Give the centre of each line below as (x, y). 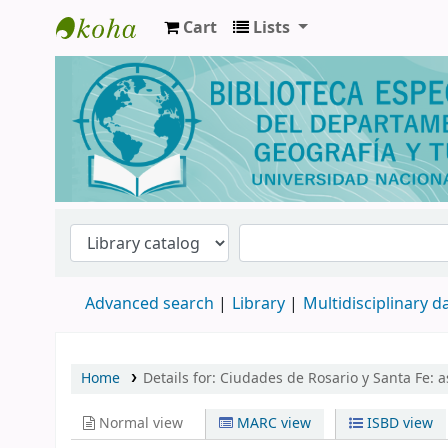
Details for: (181, 378)
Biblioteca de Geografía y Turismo (212, 62)
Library (258, 304)
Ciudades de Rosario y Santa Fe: (328, 378)
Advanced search (149, 304)
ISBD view (397, 423)
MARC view (272, 423)
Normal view (139, 423)
